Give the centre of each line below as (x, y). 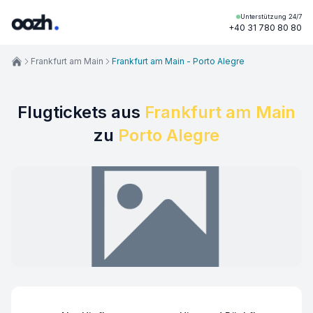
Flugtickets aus (81, 112)
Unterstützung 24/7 (271, 16)
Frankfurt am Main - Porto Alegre (178, 61)
